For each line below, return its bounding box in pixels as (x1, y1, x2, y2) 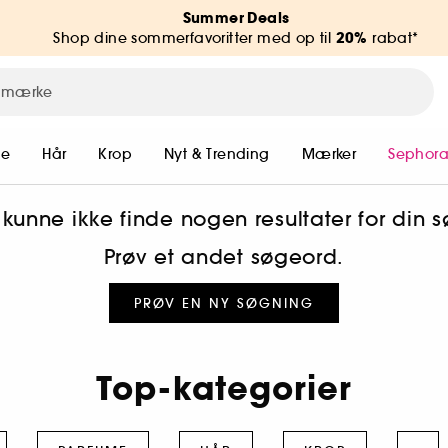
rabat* (367, 29, 419, 47)
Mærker (301, 145, 357, 163)
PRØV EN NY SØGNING (134, 294, 314, 312)
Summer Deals (182, 8, 290, 28)
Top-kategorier (96, 367, 352, 411)
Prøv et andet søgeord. (103, 244, 345, 270)
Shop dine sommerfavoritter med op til (53, 29, 336, 47)
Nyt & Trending (164, 145, 270, 163)
